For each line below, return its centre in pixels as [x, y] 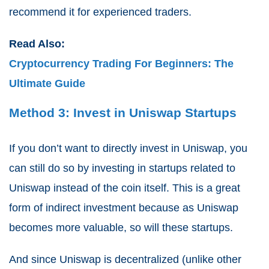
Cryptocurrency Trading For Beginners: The [121, 63]
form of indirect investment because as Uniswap [124, 207]
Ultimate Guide [47, 83]
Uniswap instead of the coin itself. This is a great [125, 188]
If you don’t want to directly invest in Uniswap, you [128, 148]
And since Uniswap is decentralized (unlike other [125, 259]
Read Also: [38, 44]
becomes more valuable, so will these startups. [121, 227]
